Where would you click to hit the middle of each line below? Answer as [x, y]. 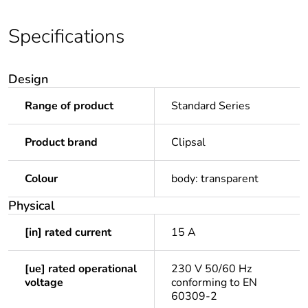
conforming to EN [214, 283]
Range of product [69, 106]
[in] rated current [68, 233]
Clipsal [188, 143]
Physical [32, 206]
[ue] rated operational [81, 269]
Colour [41, 179]
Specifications [66, 37]
